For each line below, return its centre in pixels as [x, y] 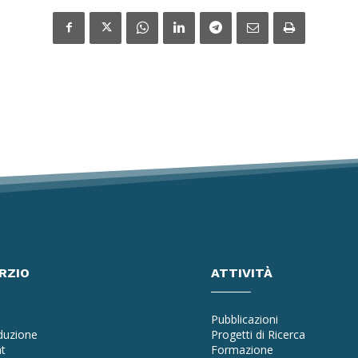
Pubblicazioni [245, 319]
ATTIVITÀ [242, 272]
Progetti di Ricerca [258, 334]
